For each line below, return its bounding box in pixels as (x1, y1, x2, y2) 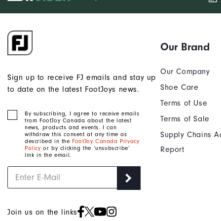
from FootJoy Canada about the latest (25, 116, 132, 124)
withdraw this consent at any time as (25, 130, 127, 138)
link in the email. (25, 151, 72, 158)
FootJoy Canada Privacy (72, 137, 140, 145)
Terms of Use (160, 98, 208, 108)
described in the (25, 137, 73, 145)
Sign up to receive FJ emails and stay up (7, 73, 156, 82)
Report (160, 145, 184, 154)
